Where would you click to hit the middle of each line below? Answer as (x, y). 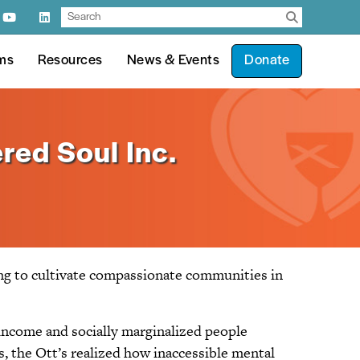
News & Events (173, 61)
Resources (70, 61)
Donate (267, 61)
